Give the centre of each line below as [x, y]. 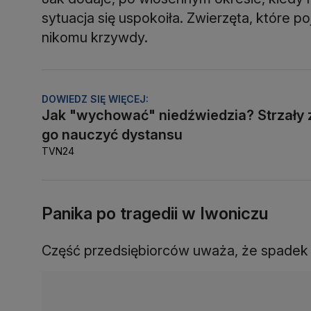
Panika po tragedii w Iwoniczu [155, 213]
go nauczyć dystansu [112, 134]
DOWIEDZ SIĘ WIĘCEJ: [95, 99]
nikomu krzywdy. [95, 38]
